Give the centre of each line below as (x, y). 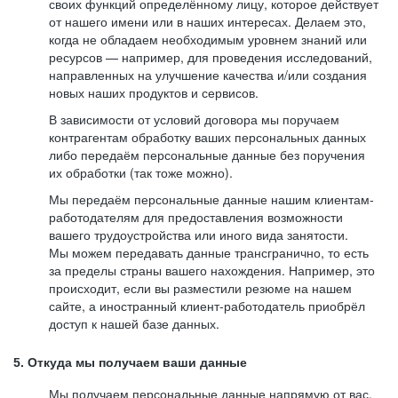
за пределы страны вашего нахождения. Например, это (212, 270)
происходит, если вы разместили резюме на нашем (200, 288)
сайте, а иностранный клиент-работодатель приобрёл (207, 306)
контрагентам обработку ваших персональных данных (207, 137)
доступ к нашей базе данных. (134, 323)
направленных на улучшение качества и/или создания (208, 75)
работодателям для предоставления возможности (196, 217)
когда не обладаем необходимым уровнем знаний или (208, 39)
